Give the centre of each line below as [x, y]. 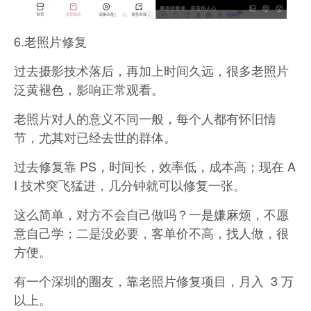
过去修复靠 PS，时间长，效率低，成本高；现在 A [155, 166]
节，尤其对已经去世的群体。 [95, 136]
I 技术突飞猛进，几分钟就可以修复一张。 [130, 184]
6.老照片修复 [50, 41]
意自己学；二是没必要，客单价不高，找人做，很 [151, 232]
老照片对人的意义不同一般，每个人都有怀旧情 [145, 118]
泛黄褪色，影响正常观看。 [89, 89]
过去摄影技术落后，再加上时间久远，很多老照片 [151, 70]
